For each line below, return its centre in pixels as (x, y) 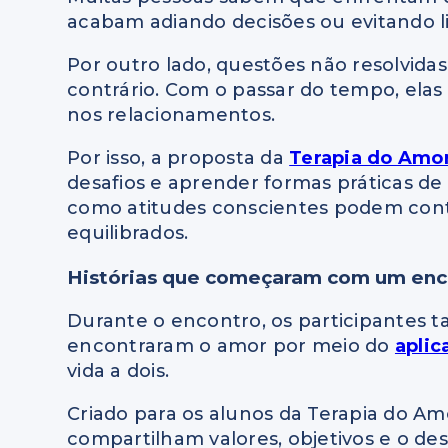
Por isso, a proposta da (178, 158)
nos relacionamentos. (171, 115)
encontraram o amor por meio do (231, 345)
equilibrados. (128, 233)
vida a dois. (118, 370)
